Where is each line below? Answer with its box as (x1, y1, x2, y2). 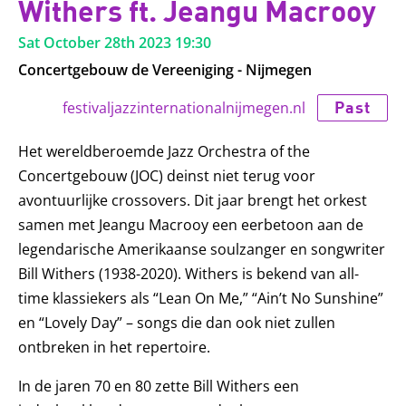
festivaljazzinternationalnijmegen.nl (63, 97, 306, 118)
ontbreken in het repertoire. (18, 337, 210, 358)
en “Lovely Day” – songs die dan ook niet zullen (18, 313, 335, 333)
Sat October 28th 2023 (18, 32, 175, 53)
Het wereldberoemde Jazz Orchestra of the (18, 141, 310, 162)
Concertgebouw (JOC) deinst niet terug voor (18, 166, 315, 187)
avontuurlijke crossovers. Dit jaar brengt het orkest (18, 190, 367, 211)
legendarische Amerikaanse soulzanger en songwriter (18, 239, 385, 260)
